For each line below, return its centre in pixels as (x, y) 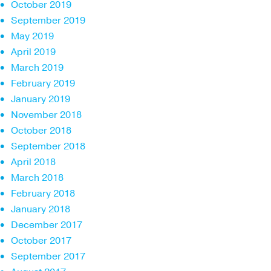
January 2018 (41, 209)
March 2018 (37, 178)
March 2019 (37, 67)
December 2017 (47, 225)
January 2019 (41, 99)
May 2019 (32, 36)
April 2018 (33, 162)
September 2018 (48, 146)
